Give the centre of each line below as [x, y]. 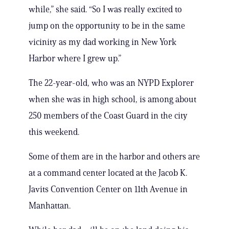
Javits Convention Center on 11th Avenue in [108, 189]
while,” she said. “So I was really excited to [105, 9]
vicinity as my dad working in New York [102, 42]
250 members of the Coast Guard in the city [108, 116]
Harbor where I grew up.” [75, 59]
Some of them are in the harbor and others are [114, 157]
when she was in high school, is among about [112, 99]
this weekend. [54, 132]
